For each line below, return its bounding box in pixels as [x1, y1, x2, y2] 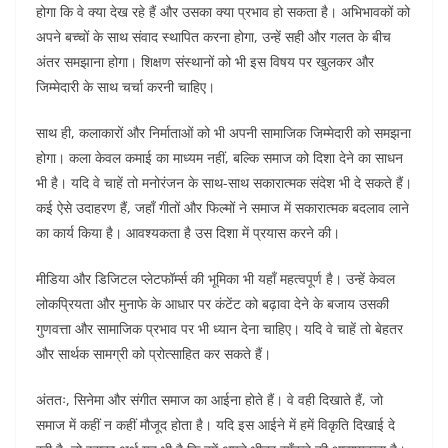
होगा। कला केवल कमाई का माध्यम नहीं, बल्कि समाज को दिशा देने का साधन [36, 148, 403, 168]
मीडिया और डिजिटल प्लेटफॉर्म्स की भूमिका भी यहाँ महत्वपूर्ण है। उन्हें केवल [36, 269, 395, 289]
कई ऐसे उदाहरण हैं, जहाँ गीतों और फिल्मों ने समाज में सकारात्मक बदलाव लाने [36, 198, 409, 218]
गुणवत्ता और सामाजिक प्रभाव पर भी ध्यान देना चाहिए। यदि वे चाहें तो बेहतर [36, 319, 403, 339]
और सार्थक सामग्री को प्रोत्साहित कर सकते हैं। [36, 344, 271, 364]
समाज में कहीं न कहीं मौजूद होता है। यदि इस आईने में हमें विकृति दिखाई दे [36, 415, 395, 435]
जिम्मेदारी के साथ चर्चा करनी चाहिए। [36, 77, 215, 97]
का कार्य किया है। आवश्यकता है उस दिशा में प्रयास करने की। [36, 223, 340, 243]
